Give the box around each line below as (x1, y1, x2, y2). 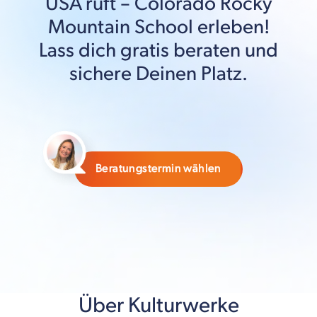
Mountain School (47, 15, 193, 39)
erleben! (192, 15, 270, 39)
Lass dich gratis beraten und (39, 38, 278, 62)
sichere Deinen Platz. (69, 62, 248, 86)
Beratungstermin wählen (96, 161, 221, 175)
